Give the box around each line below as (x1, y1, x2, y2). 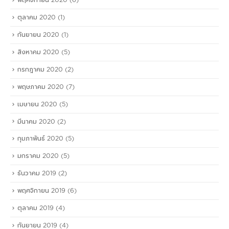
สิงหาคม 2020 (17, 49, 59, 56)
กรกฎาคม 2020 (17, 66, 63, 73)
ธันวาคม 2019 (17, 170, 56, 177)
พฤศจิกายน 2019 (17, 188, 65, 194)
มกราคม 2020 (17, 153, 59, 159)
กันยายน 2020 (17, 32, 59, 38)
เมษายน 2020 (17, 101, 57, 107)
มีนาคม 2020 (17, 118, 55, 125)
